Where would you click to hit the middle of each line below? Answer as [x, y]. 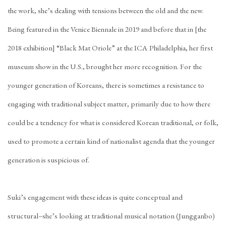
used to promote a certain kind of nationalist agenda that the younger [111, 141]
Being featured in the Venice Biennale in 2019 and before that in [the [107, 29]
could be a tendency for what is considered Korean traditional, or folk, [113, 123]
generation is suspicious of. [48, 160]
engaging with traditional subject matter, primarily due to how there [109, 104]
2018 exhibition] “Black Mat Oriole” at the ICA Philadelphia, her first [110, 48]
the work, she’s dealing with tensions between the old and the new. [105, 11]
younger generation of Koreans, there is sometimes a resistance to [106, 85]
